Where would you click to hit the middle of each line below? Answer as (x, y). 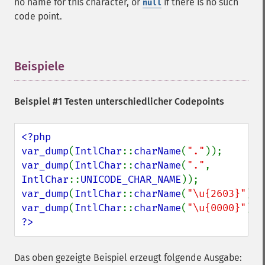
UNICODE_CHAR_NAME (131, 180)
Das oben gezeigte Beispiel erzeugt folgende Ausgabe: (128, 258)
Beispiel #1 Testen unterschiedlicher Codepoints (119, 101)
